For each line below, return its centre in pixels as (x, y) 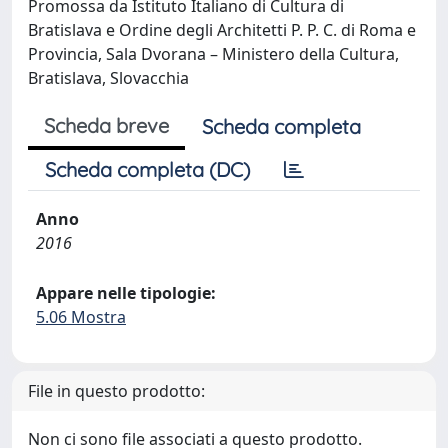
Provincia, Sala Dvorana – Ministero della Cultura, (213, 53)
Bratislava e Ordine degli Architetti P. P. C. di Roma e (222, 29)
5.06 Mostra (81, 316)
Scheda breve (106, 125)
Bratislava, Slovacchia (108, 77)
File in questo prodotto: (116, 390)
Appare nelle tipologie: (126, 292)
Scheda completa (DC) (147, 169)
